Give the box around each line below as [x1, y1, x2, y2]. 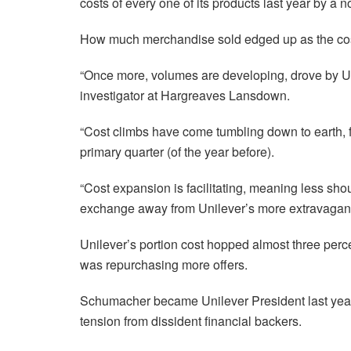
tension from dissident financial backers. [80, 312, 302, 331]
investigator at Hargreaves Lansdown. [80, 86, 290, 105]
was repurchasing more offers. [80, 255, 248, 274]
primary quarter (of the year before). [80, 143, 274, 161]
